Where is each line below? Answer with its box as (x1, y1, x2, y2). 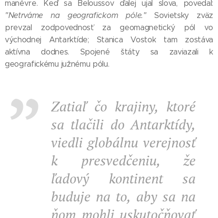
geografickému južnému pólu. (5, 59, 109, 69)
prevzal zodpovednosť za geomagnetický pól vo (5, 23, 213, 32)
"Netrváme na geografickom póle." (5, 11, 146, 20)
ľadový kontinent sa (51, 169, 196, 187)
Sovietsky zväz (146, 11, 214, 20)
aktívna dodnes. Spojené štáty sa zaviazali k (5, 47, 213, 56)
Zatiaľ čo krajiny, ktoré (51, 97, 196, 115)
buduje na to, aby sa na (51, 187, 196, 205)
